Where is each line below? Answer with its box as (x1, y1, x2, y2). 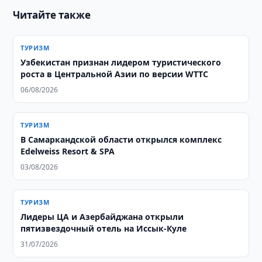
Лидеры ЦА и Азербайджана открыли (20, 211, 184, 222)
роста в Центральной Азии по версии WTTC (20, 68, 209, 80)
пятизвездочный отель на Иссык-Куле (20, 223, 187, 234)
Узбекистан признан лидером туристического (20, 57, 222, 68)
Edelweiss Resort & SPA (20, 146, 115, 157)
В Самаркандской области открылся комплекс (20, 134, 222, 145)
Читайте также (13, 8, 91, 22)
